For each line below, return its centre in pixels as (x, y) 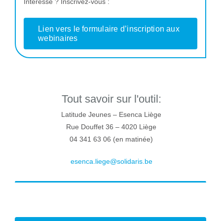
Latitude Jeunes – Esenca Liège (111, 115)
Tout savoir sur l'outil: (111, 99)
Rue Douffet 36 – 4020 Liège (111, 127)
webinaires (58, 38)
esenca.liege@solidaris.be (111, 162)
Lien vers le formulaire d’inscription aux (109, 29)
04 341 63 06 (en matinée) (111, 139)
